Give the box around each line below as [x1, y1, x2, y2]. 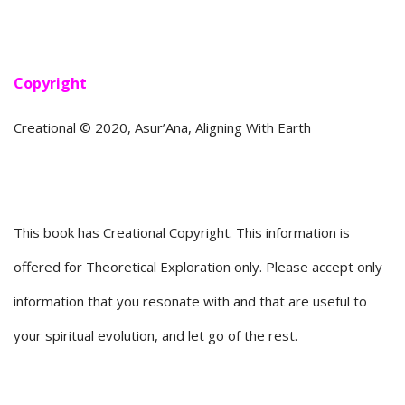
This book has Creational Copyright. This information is [14, 223, 350, 242]
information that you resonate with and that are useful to [14, 292, 367, 311]
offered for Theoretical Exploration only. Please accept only [14, 258, 382, 277]
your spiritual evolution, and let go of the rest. [14, 326, 297, 345]
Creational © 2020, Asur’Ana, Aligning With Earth [14, 118, 311, 137]
